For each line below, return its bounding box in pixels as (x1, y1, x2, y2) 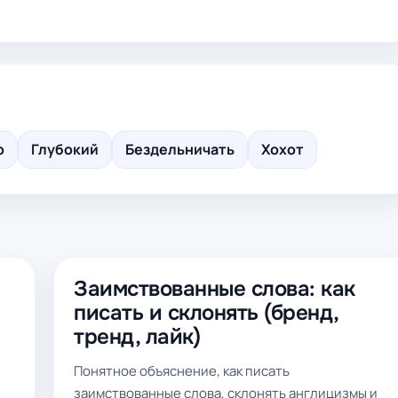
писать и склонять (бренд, (74, 299, 338, 326)
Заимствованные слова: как (74, 275, 355, 302)
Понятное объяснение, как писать (74, 362, 290, 380)
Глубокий (31, 139, 99, 159)
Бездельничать (125, 139, 235, 159)
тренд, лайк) (74, 323, 201, 350)
